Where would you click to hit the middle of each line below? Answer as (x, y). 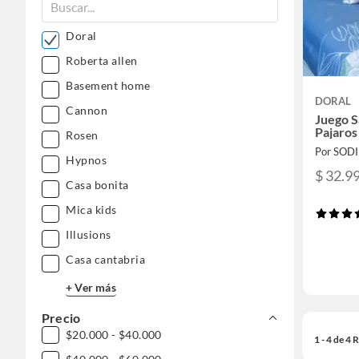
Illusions (89, 235)
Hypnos (86, 160)
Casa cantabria (105, 260)
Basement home (108, 86)
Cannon (87, 111)
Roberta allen (102, 61)
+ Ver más (91, 287)
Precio (61, 318)
